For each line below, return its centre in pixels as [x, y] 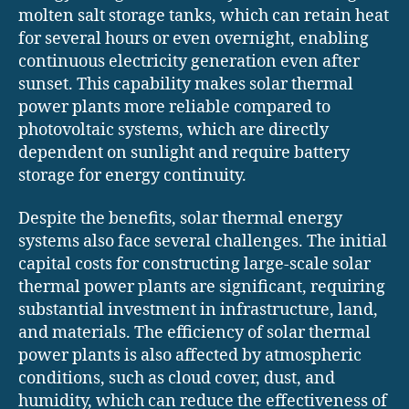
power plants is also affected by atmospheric [190, 356]
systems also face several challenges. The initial [203, 242]
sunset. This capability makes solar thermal [186, 84]
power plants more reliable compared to [174, 107]
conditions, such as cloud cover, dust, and [177, 379]
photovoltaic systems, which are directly [173, 130]
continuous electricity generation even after [189, 61]
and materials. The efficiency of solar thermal [194, 333]
